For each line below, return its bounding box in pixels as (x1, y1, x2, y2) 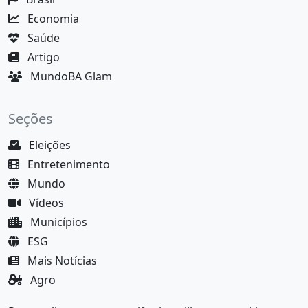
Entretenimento (25, 156, 110, 172)
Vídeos (26, 195, 64, 210)
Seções (8, 109, 53, 128)
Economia (25, 10, 79, 26)
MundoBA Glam (27, 68, 112, 84)
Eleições (26, 137, 71, 153)
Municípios (27, 214, 87, 230)
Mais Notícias (25, 252, 97, 268)
